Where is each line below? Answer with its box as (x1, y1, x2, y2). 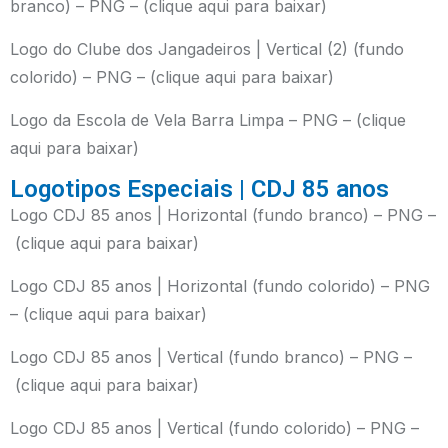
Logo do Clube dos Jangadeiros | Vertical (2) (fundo (10, 39, 404, 59)
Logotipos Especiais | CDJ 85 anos (10, 175, 389, 203)
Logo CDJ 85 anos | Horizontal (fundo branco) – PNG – (10, 205, 436, 225)
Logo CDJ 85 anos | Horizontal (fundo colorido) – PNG (10, 276, 430, 296)
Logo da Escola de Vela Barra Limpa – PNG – (10, 110, 356, 130)
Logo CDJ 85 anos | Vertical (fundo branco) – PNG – (10, 347, 412, 367)
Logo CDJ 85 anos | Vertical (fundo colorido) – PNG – (10, 418, 419, 438)
